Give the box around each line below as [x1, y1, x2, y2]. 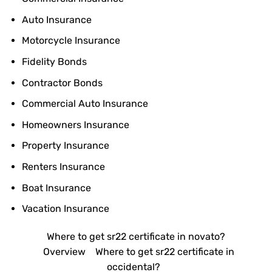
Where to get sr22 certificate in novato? [47, 230, 225, 242]
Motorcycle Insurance [21, 35, 120, 47]
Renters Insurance [21, 160, 105, 172]
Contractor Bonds [21, 76, 103, 89]
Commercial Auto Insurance [21, 98, 148, 110]
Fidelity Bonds [21, 56, 87, 68]
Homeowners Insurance [21, 118, 129, 131]
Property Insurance [21, 140, 109, 152]
